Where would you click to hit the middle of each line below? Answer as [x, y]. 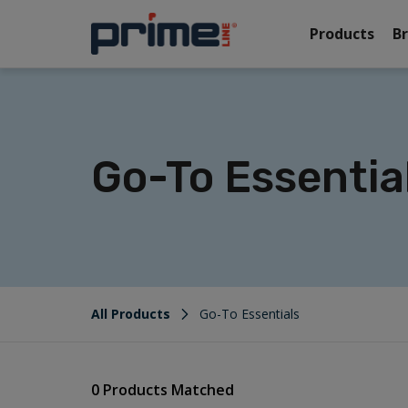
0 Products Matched [163, 389]
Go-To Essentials [250, 313]
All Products [131, 313]
